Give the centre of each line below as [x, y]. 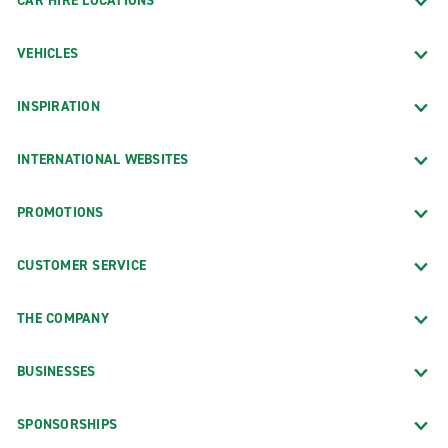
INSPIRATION [58, 106]
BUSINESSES [56, 371]
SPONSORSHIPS [67, 424]
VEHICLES [47, 53]
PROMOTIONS [60, 212]
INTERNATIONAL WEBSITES [103, 159]
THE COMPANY [63, 318]
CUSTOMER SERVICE [81, 265]
